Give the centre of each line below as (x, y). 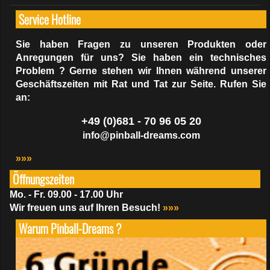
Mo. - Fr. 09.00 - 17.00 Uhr (66, 194)
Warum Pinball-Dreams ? (70, 228)
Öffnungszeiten (43, 179)
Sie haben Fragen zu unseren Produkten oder (141, 44)
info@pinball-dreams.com (141, 135)
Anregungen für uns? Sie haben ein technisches (141, 57)
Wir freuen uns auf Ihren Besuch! (85, 207)
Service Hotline (50, 19)
